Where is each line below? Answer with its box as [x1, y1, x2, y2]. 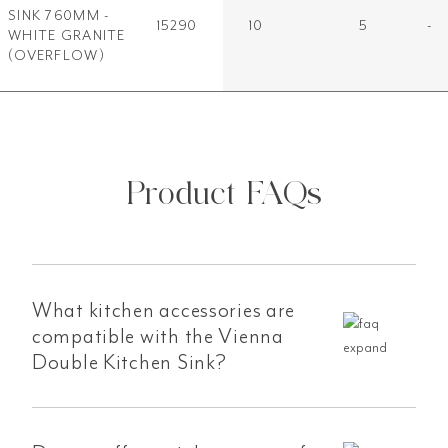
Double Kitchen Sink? [32, 348, 227, 375]
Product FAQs [126, 167, 322, 213]
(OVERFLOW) [8, 46, 105, 64]
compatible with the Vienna [32, 322, 284, 349]
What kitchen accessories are [32, 296, 296, 323]
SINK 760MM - [8, 6, 111, 24]
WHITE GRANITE [8, 26, 126, 44]
